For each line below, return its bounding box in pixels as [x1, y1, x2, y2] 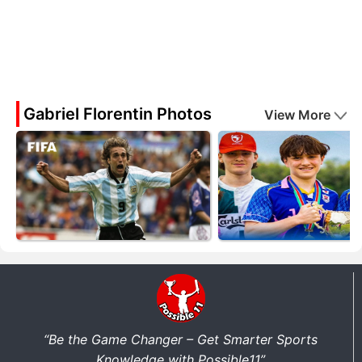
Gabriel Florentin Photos [23, 103, 212, 124]
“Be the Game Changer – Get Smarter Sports [44, 330, 318, 347]
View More [264, 106, 330, 123]
